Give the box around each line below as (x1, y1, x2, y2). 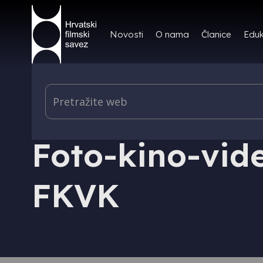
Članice (201, 29, 231, 40)
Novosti (109, 28, 143, 40)
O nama (155, 29, 189, 40)
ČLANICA (41, 114, 85, 125)
